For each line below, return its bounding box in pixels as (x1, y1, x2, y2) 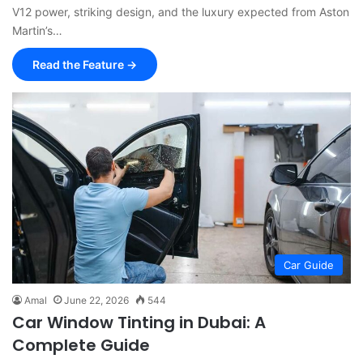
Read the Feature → (32, 58, 137, 72)
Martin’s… (12, 23, 62, 38)
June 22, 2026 (64, 294, 129, 307)
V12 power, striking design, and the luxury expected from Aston (12, 5, 349, 19)
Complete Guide (12, 334, 150, 357)
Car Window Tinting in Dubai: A (12, 311, 266, 335)
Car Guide (284, 258, 334, 272)
